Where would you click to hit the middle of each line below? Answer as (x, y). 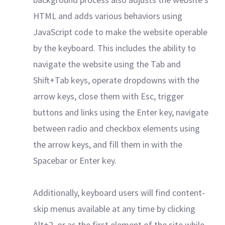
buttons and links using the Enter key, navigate (121, 112)
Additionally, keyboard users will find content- (119, 193)
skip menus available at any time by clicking (114, 209)
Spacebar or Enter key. (75, 160)
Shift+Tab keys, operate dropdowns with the (116, 80)
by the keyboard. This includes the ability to (115, 48)
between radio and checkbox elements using (117, 128)
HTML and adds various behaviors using (108, 16)
